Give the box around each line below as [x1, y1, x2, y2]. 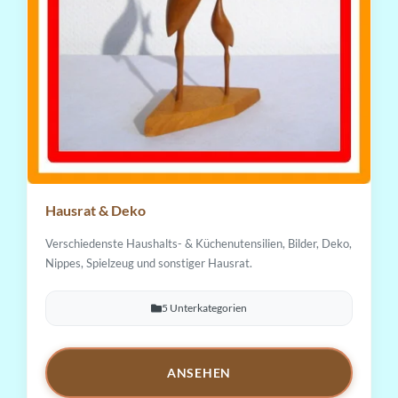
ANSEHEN [167, 365, 231, 381]
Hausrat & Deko [45, 201, 146, 219]
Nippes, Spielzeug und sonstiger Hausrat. [45, 255, 252, 270]
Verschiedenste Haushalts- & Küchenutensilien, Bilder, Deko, [45, 235, 352, 251]
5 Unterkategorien [162, 301, 247, 315]
